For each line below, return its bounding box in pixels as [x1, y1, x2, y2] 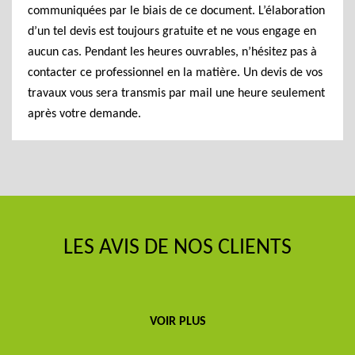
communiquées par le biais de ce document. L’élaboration [28, 5, 325, 17]
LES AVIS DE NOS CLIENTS [63, 237, 292, 259]
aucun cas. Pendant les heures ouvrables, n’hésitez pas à [28, 46, 317, 59]
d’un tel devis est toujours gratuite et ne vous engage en [28, 25, 316, 38]
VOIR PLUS [149, 315, 206, 328]
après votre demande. [28, 108, 141, 120]
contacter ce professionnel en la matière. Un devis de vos [28, 67, 323, 79]
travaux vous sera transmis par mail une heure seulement [28, 87, 325, 100]
